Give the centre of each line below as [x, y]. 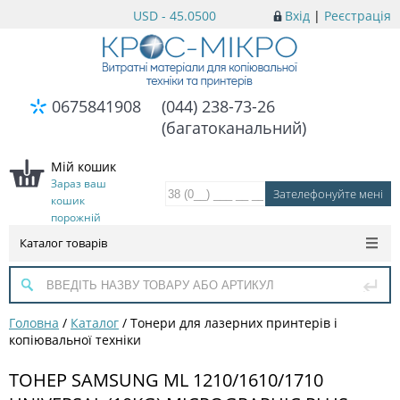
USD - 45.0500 [174, 16]
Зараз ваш [79, 183]
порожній [76, 217]
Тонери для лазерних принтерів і [234, 323]
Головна [34, 323]
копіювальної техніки [75, 340]
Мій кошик [83, 167]
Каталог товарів [63, 243]
